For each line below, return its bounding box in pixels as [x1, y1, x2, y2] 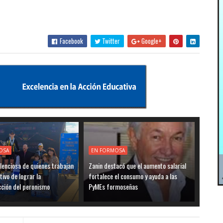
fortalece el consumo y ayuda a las [89, 170, 178, 181]
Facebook [58, 35, 83, 46]
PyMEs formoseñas [89, 181, 138, 192]
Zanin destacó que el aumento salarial [89, 160, 187, 171]
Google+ [139, 35, 162, 46]
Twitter [100, 35, 120, 46]
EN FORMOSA [91, 146, 125, 154]
